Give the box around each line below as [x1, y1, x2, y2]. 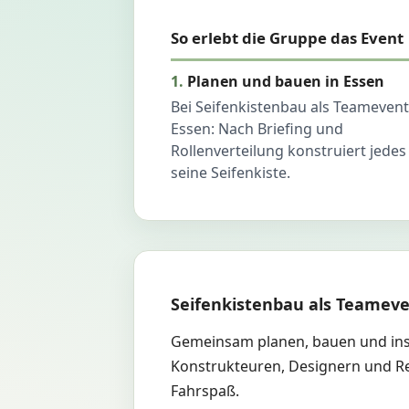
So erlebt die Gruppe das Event [171, 26, 404, 48]
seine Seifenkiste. [171, 163, 290, 184]
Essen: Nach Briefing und [171, 119, 343, 140]
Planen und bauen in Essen [187, 70, 384, 91]
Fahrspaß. [171, 380, 239, 401]
